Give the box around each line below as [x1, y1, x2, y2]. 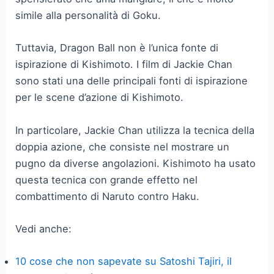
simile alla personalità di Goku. [15, 9, 161, 21]
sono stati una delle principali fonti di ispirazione [15, 75, 248, 87]
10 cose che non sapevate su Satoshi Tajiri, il [15, 255, 232, 267]
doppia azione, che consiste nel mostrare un [15, 140, 230, 153]
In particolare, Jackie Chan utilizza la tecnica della [15, 124, 255, 136]
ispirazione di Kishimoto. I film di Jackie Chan [15, 58, 233, 71]
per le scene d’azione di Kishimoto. [15, 91, 184, 104]
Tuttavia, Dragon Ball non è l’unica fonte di [15, 42, 219, 54]
